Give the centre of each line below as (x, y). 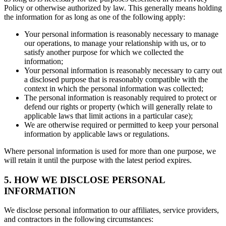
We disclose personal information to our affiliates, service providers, (111, 210)
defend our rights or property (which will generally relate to (118, 107)
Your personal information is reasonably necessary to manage (121, 34)
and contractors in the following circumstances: (79, 219)
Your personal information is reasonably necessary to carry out (123, 71)
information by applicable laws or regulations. (97, 134)
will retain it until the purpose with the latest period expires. (98, 160)
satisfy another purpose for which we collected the (104, 52)
